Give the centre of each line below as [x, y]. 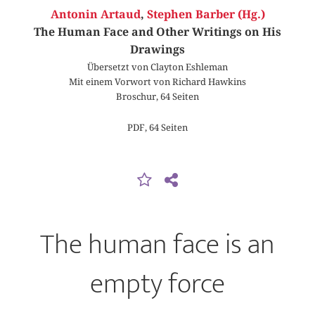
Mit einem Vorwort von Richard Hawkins [157, 82]
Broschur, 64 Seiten [157, 97]
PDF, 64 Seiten [157, 127]
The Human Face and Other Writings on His [157, 32]
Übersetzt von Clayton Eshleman [157, 67]
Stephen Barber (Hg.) [206, 15]
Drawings [157, 50]
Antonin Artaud [95, 15]
